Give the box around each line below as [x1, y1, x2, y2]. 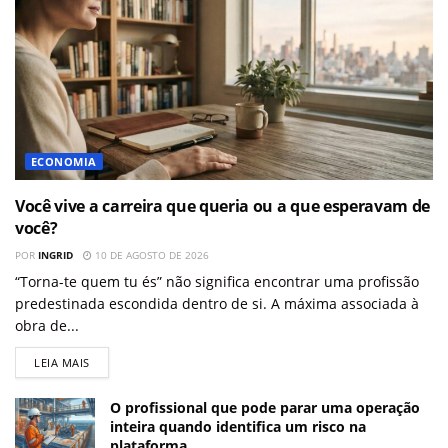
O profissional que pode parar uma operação [110, 398, 420, 418]
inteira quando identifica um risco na [110, 417, 366, 437]
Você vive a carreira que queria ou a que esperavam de [15, 195, 431, 218]
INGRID [38, 248, 73, 263]
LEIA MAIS [34, 355, 90, 371]
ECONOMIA [31, 154, 97, 170]
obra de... [15, 316, 79, 336]
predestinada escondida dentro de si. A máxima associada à [15, 294, 419, 314]
